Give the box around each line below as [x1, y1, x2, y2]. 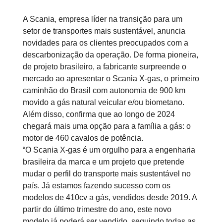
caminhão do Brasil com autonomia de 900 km [23, 86, 185, 95]
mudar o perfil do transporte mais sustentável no [23, 169, 191, 178]
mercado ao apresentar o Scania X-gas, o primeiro [23, 74, 199, 83]
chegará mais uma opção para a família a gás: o [23, 122, 191, 130]
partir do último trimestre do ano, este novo [23, 205, 171, 214]
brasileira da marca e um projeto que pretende [23, 158, 184, 166]
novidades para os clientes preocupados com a [23, 39, 188, 47]
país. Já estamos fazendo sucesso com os [23, 181, 170, 190]
